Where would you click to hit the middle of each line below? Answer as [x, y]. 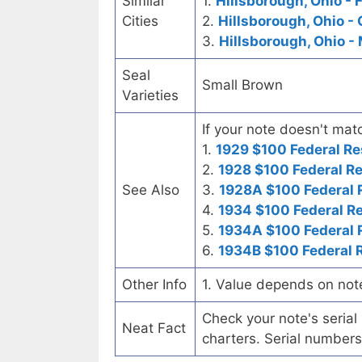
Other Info [154, 285]
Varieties [150, 96]
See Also [151, 190]
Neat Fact [154, 328]
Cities [140, 21]
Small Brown [242, 85]
